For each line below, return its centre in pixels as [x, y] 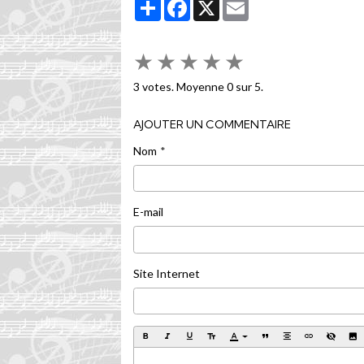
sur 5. [249, 86]
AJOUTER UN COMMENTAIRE [212, 124]
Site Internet [167, 273]
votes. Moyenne [184, 86]
